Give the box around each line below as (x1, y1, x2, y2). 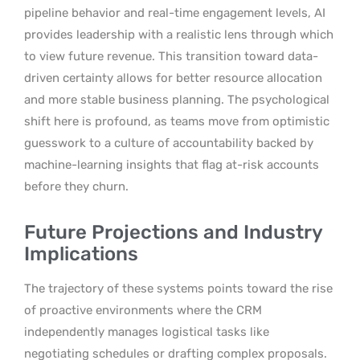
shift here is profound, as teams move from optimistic (24, 113, 329, 129)
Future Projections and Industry (24, 220, 322, 243)
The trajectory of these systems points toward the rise (24, 280, 333, 296)
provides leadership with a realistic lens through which (24, 27, 333, 42)
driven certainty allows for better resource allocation (24, 70, 322, 85)
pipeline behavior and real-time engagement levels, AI (24, 5, 325, 20)
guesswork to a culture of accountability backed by (24, 135, 313, 150)
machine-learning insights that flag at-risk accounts (24, 157, 319, 172)
